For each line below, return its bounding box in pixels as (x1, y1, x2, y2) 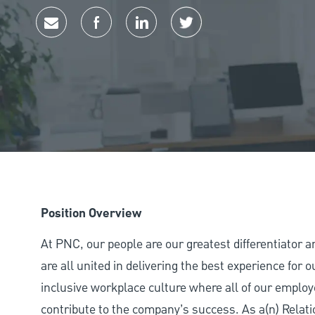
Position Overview (41, 203, 141, 224)
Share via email (50, 25, 131, 43)
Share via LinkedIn (140, 25, 238, 43)
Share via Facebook (95, 25, 197, 43)
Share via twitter (185, 25, 273, 43)
